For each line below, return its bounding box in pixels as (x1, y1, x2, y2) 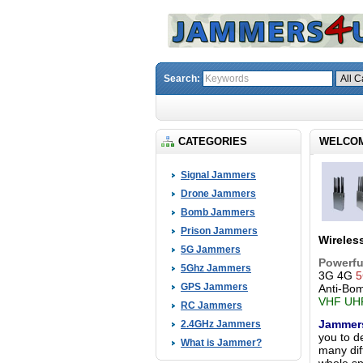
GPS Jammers (181, 281, 248, 293)
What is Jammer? (181, 337, 262, 348)
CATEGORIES (178, 135, 247, 147)
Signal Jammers (181, 169, 256, 181)
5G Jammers (181, 244, 241, 255)
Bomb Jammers (181, 207, 255, 218)
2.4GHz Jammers (181, 318, 261, 330)
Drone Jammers (181, 188, 256, 199)
